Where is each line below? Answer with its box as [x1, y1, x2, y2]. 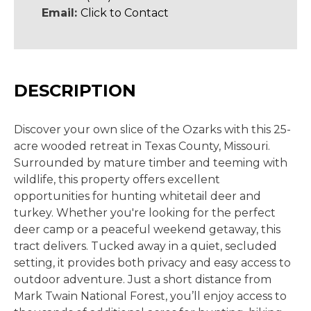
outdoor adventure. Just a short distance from [14, 273, 271, 286]
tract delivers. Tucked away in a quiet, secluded [14, 239, 277, 253]
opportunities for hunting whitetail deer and [14, 190, 261, 203]
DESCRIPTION [14, 81, 136, 101]
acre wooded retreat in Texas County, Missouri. [14, 140, 270, 153]
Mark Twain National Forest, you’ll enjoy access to [14, 289, 287, 303]
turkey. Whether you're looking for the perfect [14, 206, 276, 219]
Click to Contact [81, 6, 169, 19]
